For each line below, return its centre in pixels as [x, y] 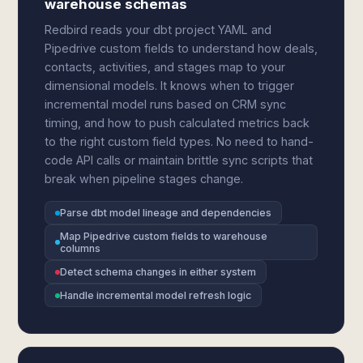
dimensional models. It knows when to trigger [170, 85]
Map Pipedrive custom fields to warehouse [164, 236]
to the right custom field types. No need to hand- [179, 141]
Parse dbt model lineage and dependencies [166, 213]
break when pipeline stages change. [144, 179]
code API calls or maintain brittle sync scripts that [179, 160]
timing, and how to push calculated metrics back [177, 123]
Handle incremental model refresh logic [156, 295]
